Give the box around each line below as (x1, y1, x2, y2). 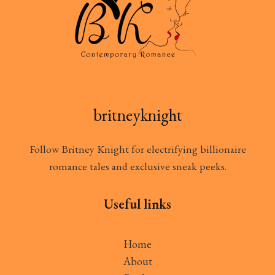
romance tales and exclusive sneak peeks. (48, 158, 227, 173)
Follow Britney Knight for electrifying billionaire (29, 141, 246, 156)
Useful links (104, 195, 171, 213)
